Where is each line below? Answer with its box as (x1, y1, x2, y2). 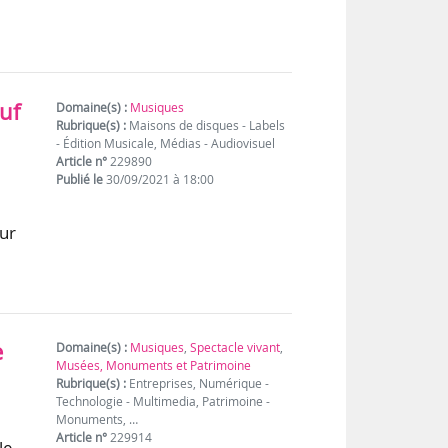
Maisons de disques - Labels (126, 117, 286, 135)
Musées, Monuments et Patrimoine (56, 357, 252, 375)
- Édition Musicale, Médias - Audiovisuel (56, 135, 276, 153)
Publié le (56, 171, 104, 189)
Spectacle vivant (190, 339, 281, 357)
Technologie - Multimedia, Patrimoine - (56, 393, 271, 411)
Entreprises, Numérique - (126, 375, 270, 393)
